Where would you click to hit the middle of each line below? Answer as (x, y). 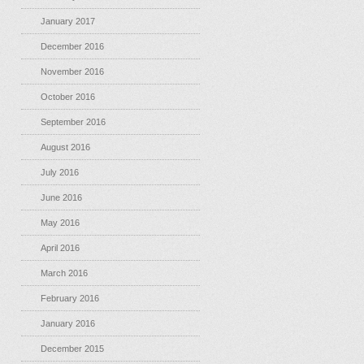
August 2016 (65, 147)
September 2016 (73, 122)
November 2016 (72, 71)
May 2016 (60, 223)
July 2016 (60, 172)
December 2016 (72, 46)
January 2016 (68, 323)
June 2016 (61, 197)
